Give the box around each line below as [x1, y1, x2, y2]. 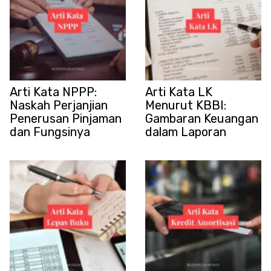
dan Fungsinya [10, 124, 90, 139]
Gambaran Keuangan [145, 111, 258, 126]
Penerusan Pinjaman [10, 111, 122, 126]
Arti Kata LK [145, 84, 212, 99]
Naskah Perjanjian [10, 97, 108, 113]
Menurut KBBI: [145, 97, 226, 113]
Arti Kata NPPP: [10, 84, 97, 99]
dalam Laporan [145, 124, 226, 139]
